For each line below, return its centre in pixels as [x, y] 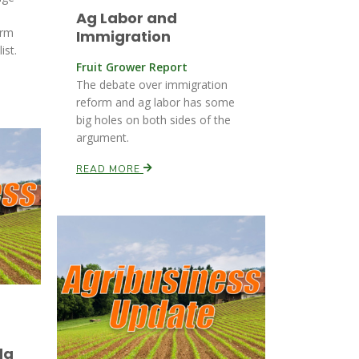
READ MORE [110, 169]
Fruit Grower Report [132, 67]
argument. [103, 137]
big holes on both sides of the [153, 120]
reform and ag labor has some [155, 102]
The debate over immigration [152, 85]
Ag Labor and [127, 18]
